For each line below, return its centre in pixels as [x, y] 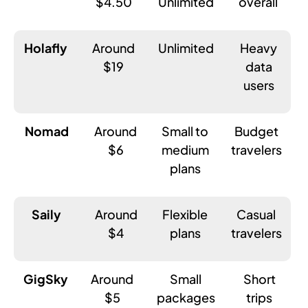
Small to [185, 131]
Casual [256, 214]
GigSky [45, 278]
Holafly [46, 47]
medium [185, 149]
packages [186, 297]
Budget [256, 131]
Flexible [185, 214]
